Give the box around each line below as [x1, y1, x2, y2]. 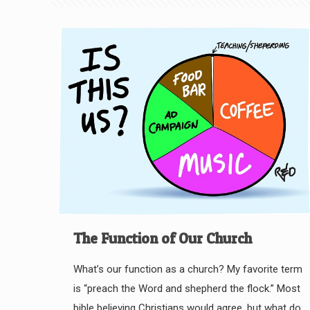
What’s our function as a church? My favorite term [73, 263, 302, 276]
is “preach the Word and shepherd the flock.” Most [73, 282, 300, 295]
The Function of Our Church [73, 230, 252, 248]
